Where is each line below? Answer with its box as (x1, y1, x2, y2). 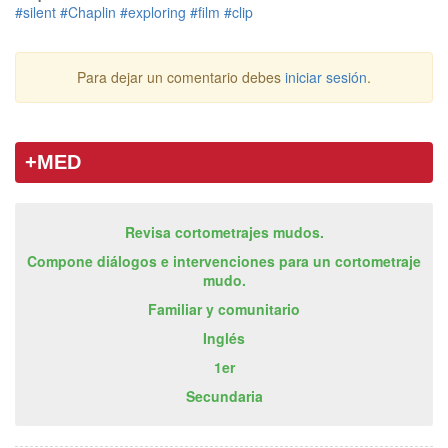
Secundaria (185, 386, 263, 407)
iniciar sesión (285, 67, 367, 88)
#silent (15, 2, 56, 23)
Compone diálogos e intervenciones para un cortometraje (27, 251, 421, 272)
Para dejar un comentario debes (77, 67, 285, 88)
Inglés (203, 328, 245, 349)
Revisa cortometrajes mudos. (124, 222, 324, 243)
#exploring (120, 2, 186, 23)
